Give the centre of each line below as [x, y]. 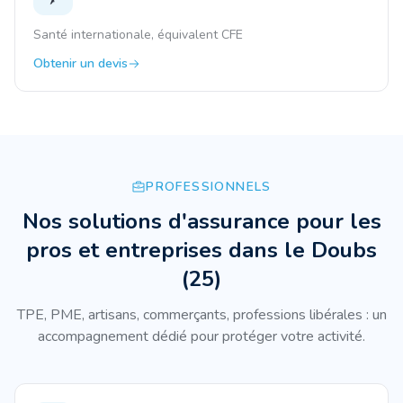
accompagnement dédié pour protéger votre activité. [201, 336]
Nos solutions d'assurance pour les [201, 221]
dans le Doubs [303, 250]
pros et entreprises [127, 250]
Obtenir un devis [81, 63]
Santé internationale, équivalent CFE [138, 35]
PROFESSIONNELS [209, 187]
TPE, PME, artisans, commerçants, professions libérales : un [201, 315]
